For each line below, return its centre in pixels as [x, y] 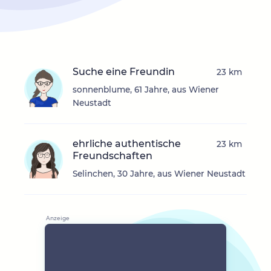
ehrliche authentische [127, 144]
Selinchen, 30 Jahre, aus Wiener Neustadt [159, 174]
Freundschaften [113, 156]
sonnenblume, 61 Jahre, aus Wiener [146, 90]
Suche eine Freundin [124, 72]
